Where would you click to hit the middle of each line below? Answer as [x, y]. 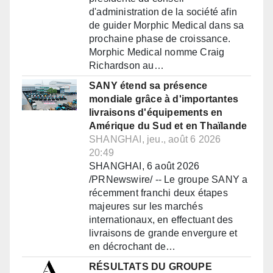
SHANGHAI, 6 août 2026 [144, 166]
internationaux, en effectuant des [161, 220]
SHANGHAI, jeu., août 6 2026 [155, 140]
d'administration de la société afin [163, 12]
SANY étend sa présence [148, 86]
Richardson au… [126, 66]
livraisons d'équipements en [156, 113]
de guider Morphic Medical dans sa [167, 26]
